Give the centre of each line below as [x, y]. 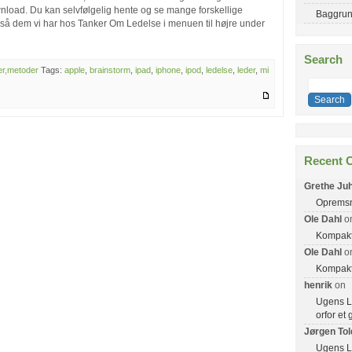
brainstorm [110, 70]
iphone [168, 70]
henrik [318, 285]
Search [323, 59]
